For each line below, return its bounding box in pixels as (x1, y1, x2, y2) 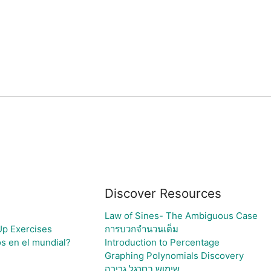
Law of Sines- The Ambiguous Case (104, 210, 258, 221)
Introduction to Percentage (104, 237, 220, 248)
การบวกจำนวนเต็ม (104, 223, 178, 235)
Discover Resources (104, 186, 221, 201)
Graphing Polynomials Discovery (104, 250, 244, 261)
